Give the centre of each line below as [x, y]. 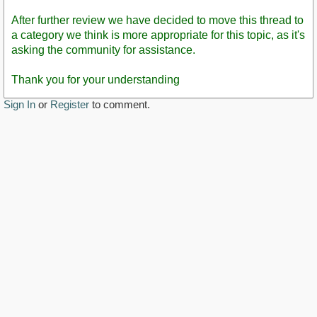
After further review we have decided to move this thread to [157, 20]
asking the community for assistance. [103, 50]
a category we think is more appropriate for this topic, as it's [158, 35]
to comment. [120, 104]
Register [70, 104]
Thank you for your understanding [96, 79]
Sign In [19, 104]
